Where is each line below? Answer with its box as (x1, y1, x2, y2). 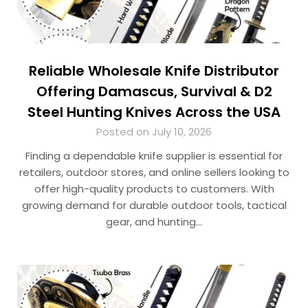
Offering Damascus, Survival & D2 (36, 82, 272, 102)
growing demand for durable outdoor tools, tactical (21, 198, 287, 213)
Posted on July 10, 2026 (96, 124, 212, 140)
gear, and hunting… (106, 214, 202, 230)
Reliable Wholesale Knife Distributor (29, 61, 279, 81)
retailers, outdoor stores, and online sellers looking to (19, 165, 289, 180)
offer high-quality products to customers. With (34, 181, 274, 197)
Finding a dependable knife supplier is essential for (25, 148, 283, 164)
